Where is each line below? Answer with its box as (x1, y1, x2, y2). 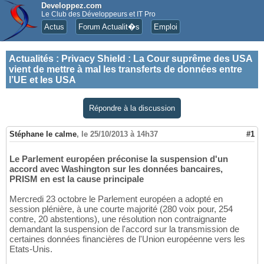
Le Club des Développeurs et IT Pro (41, 10, 156, 18)
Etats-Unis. (9, 244, 52, 255)
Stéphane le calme (9, 130, 77, 139)
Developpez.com (41, 1, 102, 10)
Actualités (9, 54, 54, 64)
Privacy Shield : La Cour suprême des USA (61, 54, 252, 64)
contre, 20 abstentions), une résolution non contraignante (9, 214, 226, 225)
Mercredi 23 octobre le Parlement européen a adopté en (9, 194, 223, 204)
